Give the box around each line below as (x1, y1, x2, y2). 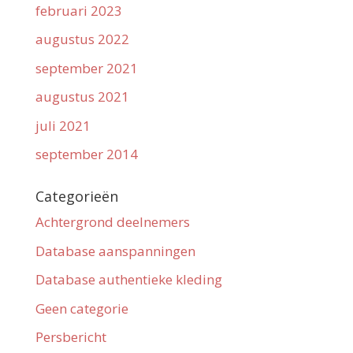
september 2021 (35, 58, 138, 77)
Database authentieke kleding (35, 270, 222, 289)
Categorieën (35, 187, 118, 206)
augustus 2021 (35, 87, 129, 106)
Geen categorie (35, 299, 128, 318)
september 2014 (35, 145, 138, 164)
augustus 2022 (35, 30, 129, 49)
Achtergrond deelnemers (35, 213, 190, 232)
